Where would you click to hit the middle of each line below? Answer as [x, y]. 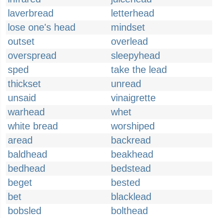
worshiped [133, 126]
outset [21, 41]
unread [126, 84]
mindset [128, 27]
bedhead [27, 168]
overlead [129, 41]
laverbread [31, 13]
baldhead [27, 154]
